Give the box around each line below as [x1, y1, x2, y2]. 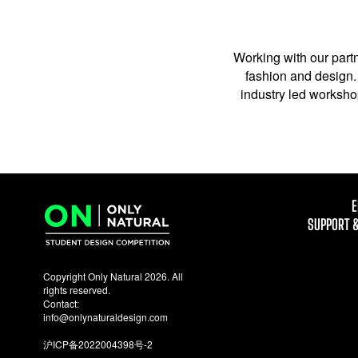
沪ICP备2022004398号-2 [42, 336, 153, 351]
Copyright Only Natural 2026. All [42, 268, 183, 283]
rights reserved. [42, 282, 110, 296]
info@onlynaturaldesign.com [42, 309, 168, 324]
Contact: [42, 296, 79, 310]
